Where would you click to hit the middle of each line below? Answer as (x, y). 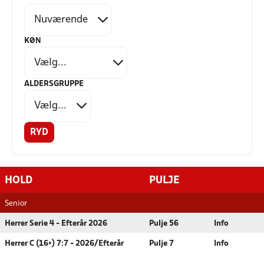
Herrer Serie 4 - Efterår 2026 (56, 224)
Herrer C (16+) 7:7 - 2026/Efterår (64, 244)
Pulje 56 (164, 224)
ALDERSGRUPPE (54, 84)
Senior (16, 204)
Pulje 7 (161, 244)
